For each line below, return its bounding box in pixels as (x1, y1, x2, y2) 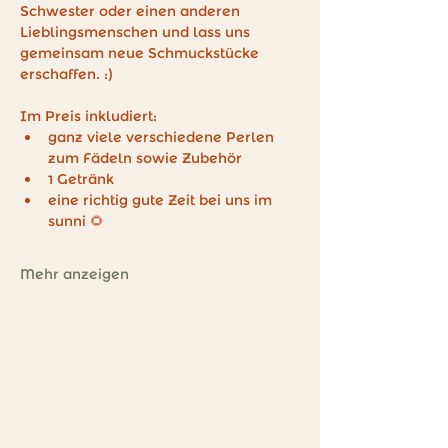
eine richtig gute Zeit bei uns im (48, 191, 276, 209)
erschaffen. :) (20, 65, 113, 83)
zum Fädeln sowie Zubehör (48, 149, 242, 167)
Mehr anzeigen (20, 265, 129, 283)
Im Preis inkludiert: (20, 107, 161, 125)
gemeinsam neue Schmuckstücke (20, 44, 263, 62)
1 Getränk (48, 170, 114, 188)
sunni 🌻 (48, 212, 104, 230)
